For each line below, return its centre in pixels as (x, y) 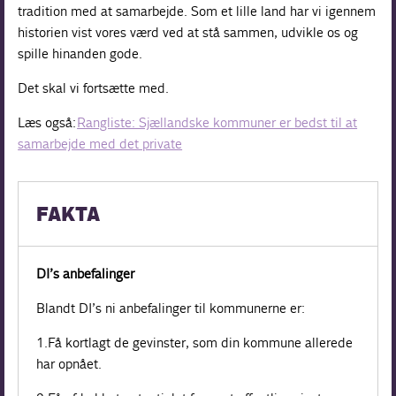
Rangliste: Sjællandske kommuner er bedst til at (217, 122)
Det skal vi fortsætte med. (94, 88)
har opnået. (69, 364)
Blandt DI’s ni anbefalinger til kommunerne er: (171, 308)
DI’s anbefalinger (86, 274)
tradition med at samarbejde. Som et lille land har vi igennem (197, 11)
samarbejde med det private (100, 144)
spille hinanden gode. (80, 53)
